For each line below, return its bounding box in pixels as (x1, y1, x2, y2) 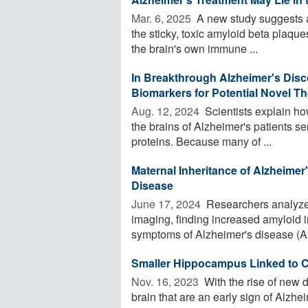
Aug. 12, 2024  (131, 102, 202, 119)
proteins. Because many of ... (131, 133, 272, 149)
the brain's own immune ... (131, 40, 258, 56)
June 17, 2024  (131, 195, 203, 212)
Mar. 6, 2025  (131, 10, 194, 26)
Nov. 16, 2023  (131, 273, 201, 289)
